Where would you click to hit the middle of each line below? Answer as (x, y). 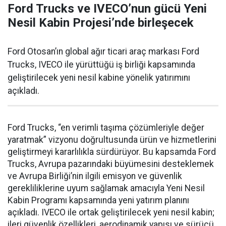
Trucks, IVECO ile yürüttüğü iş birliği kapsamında (101, 64)
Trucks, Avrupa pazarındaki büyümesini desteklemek (111, 164)
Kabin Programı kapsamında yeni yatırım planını (98, 200)
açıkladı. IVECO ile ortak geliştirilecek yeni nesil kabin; (111, 212)
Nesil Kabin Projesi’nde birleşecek (101, 22)
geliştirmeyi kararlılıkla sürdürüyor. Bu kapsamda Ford (112, 152)
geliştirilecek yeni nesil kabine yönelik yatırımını (99, 77)
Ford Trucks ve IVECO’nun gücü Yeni (107, 8)
